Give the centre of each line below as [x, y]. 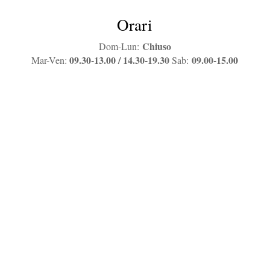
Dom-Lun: [120, 46]
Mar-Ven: [51, 60]
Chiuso [156, 46]
